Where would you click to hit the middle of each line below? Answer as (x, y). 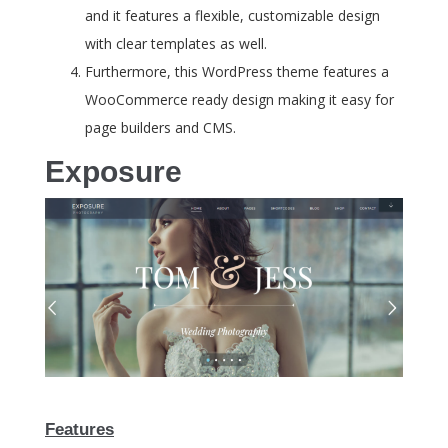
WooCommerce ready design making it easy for (239, 100)
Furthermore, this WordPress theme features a (237, 72)
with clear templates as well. (176, 44)
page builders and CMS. (160, 128)
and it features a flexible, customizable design (232, 16)
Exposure (113, 172)
